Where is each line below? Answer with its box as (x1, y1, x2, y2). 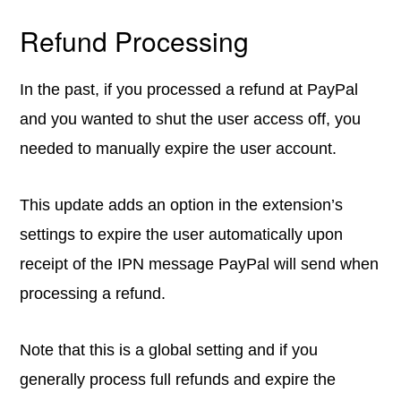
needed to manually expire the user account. (20, 140, 337, 158)
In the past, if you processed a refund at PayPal (20, 81, 359, 98)
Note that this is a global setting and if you (20, 341, 319, 359)
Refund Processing (20, 21, 250, 60)
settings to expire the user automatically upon (20, 226, 344, 243)
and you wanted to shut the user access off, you (20, 110, 362, 128)
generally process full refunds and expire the (20, 371, 337, 388)
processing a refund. (20, 285, 166, 303)
